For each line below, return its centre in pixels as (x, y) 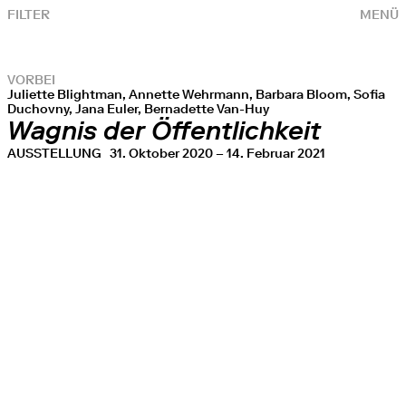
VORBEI (31, 80)
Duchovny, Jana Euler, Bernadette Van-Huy (138, 109)
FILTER (29, 14)
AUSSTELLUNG (58, 153)
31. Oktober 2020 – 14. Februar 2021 (217, 153)
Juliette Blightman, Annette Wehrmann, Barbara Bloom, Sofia (196, 94)
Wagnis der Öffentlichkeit (164, 131)
